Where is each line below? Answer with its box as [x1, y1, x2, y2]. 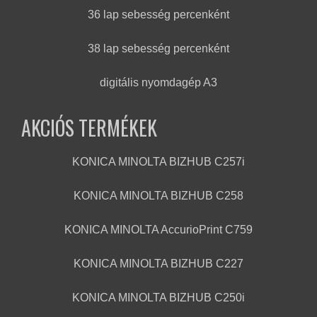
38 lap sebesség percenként [88, 42, 229, 55]
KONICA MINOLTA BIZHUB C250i [72, 292, 245, 304]
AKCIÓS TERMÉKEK [21, 113, 157, 143]
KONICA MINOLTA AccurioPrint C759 [64, 224, 253, 236]
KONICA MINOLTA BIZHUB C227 [74, 258, 243, 270]
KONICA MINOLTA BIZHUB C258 [74, 190, 243, 202]
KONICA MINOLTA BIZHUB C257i [72, 156, 245, 168]
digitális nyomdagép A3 [100, 76, 217, 89]
